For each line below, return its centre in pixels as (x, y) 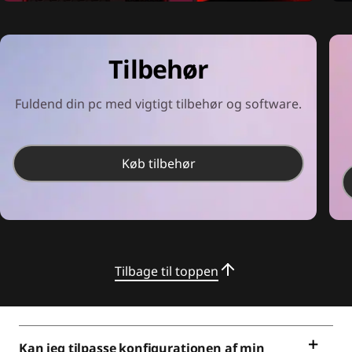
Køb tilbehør (158, 163)
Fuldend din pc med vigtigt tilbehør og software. (159, 104)
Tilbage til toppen (167, 271)
